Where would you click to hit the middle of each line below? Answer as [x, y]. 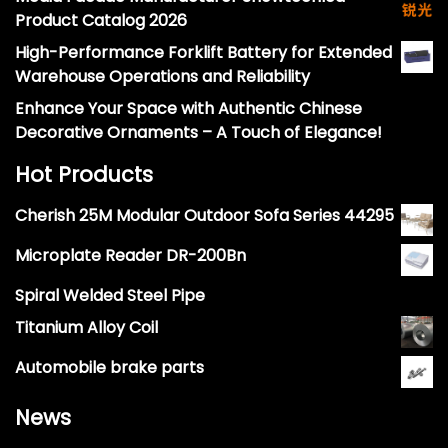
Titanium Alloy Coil [86, 328]
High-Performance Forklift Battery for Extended [203, 53]
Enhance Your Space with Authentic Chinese [188, 109]
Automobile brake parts [109, 368]
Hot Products [84, 175]
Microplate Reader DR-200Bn [130, 256]
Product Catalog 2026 [101, 21]
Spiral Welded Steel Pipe [110, 296]
